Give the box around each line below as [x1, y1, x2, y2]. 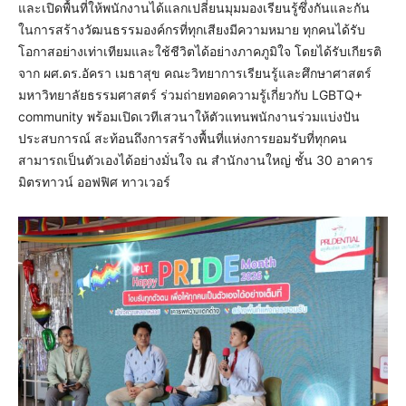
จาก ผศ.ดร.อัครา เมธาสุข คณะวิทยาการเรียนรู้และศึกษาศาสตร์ [18, 65, 372, 82]
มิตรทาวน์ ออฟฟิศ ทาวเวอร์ [18, 174, 170, 190]
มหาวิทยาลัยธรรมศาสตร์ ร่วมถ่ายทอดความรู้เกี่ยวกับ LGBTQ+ [18, 87, 362, 103]
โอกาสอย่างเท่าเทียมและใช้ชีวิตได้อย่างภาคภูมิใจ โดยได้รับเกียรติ [18, 43, 382, 60]
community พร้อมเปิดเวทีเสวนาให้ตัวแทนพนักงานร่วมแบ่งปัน [18, 109, 360, 125]
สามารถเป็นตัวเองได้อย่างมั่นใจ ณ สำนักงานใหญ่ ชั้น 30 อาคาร [18, 152, 373, 169]
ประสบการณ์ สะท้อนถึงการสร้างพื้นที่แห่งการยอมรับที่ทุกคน [18, 130, 347, 147]
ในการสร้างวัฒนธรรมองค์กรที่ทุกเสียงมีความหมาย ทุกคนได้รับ [18, 22, 365, 38]
